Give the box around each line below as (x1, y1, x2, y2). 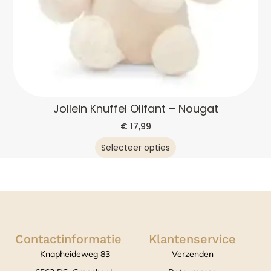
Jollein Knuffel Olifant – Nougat (53, 101, 218, 117)
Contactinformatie (15, 232, 122, 247)
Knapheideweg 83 (39, 249, 110, 260)
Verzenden (171, 249, 214, 260)
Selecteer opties (101, 142, 170, 154)
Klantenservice (149, 232, 237, 247)
